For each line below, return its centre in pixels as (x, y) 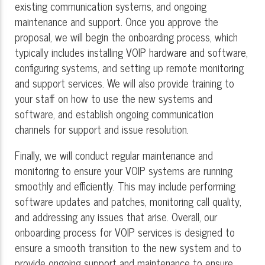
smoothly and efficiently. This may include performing (125, 186)
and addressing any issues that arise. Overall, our (116, 217)
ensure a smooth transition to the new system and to (128, 248)
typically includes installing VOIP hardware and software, (131, 52)
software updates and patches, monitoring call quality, (128, 201)
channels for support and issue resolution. (102, 129)
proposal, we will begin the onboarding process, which (126, 37)
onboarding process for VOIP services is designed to (125, 232)
